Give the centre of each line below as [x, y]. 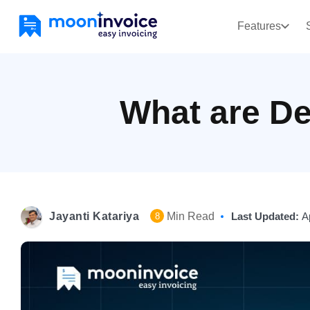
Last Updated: [266, 216]
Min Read [189, 216]
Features [259, 26]
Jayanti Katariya [94, 216]
